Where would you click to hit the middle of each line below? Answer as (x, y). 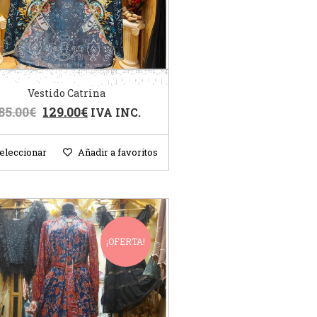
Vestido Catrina (66, 93)
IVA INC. (116, 113)
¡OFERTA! (125, 242)
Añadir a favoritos (117, 152)
